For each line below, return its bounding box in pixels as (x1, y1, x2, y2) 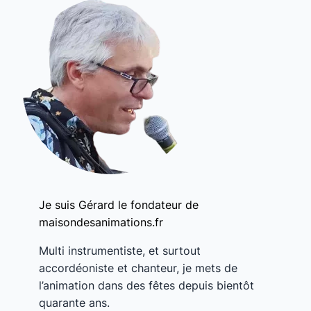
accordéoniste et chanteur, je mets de (39, 260, 237, 275)
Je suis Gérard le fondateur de (39, 197, 199, 212)
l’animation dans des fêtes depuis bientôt (39, 278, 254, 292)
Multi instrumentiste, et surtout (39, 243, 201, 258)
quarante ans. (39, 295, 110, 310)
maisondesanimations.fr (39, 215, 163, 229)
